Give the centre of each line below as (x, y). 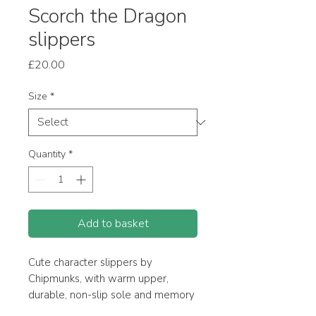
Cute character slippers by (90, 262)
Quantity (47, 154)
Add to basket (113, 224)
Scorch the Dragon (108, 16)
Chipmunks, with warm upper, (98, 279)
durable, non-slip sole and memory (111, 295)
